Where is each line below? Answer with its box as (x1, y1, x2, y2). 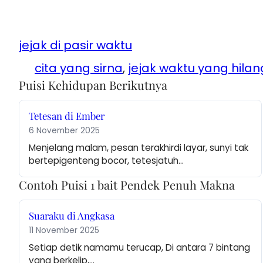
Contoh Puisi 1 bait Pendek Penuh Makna (19, 177, 235, 193)
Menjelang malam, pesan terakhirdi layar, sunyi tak (29, 141, 248, 154)
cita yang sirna (35, 60, 123, 77)
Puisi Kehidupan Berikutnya (19, 77, 167, 93)
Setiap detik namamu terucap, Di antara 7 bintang (29, 241, 250, 254)
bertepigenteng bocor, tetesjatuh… (29, 154, 184, 167)
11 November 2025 (29, 225, 99, 237)
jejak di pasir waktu (19, 37, 132, 54)
